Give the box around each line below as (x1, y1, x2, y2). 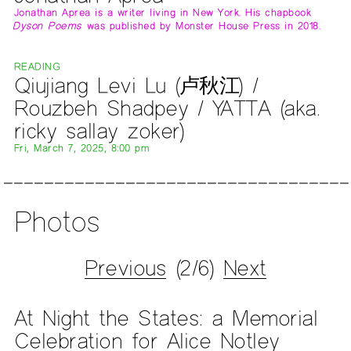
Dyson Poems (13, 19, 81, 32)
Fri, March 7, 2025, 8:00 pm (13, 141, 150, 154)
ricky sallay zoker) (13, 116, 185, 144)
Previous (85, 254, 167, 282)
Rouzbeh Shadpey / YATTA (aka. (13, 93, 320, 121)
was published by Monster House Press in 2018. (82, 19, 321, 32)
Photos (13, 202, 100, 239)
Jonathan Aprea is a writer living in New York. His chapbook (13, 5, 312, 19)
